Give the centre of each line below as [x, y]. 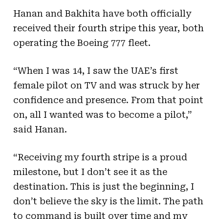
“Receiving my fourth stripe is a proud [100, 157]
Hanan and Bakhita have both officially [102, 13]
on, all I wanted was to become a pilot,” [102, 114]
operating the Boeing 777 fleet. [82, 43]
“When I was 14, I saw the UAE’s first [96, 70]
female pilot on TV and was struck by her [106, 85]
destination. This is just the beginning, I [103, 186]
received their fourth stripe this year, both [108, 28]
